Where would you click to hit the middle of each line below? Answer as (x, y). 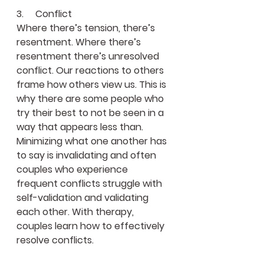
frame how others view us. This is (93, 84)
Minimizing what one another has (93, 141)
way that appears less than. (81, 127)
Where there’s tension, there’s (87, 28)
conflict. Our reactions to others (91, 70)
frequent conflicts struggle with (90, 183)
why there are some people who (91, 98)
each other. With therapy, (76, 212)
